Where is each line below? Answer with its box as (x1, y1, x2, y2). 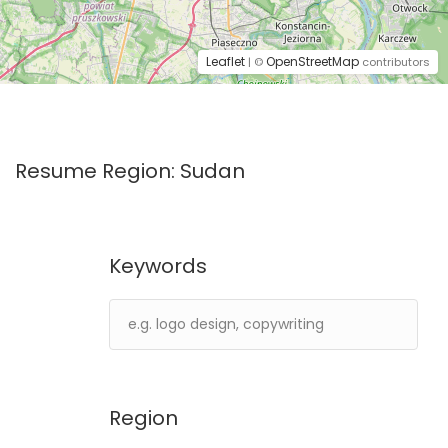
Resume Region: (15, 157, 180, 185)
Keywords (109, 252, 207, 280)
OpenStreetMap (266, 53, 359, 70)
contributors (359, 54, 430, 70)
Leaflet (206, 53, 245, 70)
